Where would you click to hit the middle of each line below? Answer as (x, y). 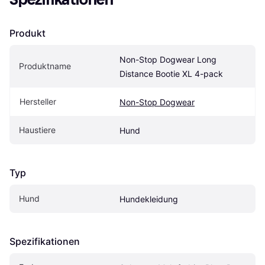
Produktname (45, 66)
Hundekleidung (149, 199)
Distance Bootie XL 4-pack (171, 74)
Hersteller (38, 102)
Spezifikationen (45, 242)
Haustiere (37, 130)
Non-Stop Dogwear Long (168, 60)
